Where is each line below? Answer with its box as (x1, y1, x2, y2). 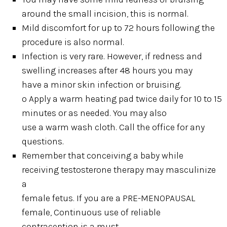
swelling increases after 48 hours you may (22, 64, 193, 76)
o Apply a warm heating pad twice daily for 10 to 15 (22, 93, 222, 104)
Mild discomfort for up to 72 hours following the (22, 22, 215, 33)
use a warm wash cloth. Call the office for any (22, 121, 205, 133)
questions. (22, 135, 64, 147)
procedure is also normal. (22, 36, 125, 48)
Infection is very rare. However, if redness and (22, 50, 203, 62)
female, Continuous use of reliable (22, 206, 161, 218)
